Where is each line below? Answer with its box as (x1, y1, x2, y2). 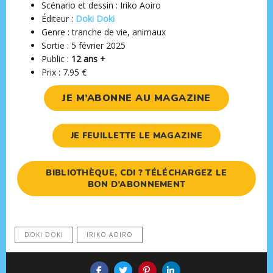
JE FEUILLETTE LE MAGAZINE (70, 130, 203, 142)
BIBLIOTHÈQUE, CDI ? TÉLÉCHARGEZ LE (46, 167, 227, 179)
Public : (41, 52, 72, 65)
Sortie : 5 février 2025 (41, 39, 126, 51)
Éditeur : (41, 12, 76, 24)
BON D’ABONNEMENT (87, 179, 186, 191)
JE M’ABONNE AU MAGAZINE (62, 91, 211, 105)
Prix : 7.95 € (41, 66, 87, 78)
